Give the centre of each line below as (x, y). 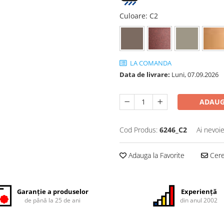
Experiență (199, 191)
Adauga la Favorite (155, 155)
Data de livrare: (145, 74)
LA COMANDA (150, 63)
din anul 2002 (199, 200)
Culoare (132, 16)
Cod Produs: (138, 130)
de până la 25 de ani (53, 200)
